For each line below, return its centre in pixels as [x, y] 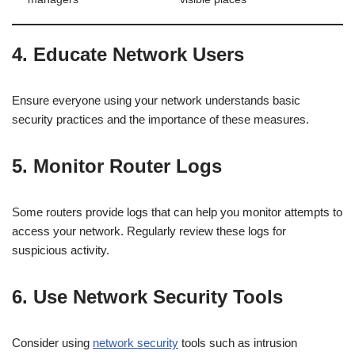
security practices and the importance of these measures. [160, 119]
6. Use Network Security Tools [147, 297]
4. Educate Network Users [128, 54]
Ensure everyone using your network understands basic [156, 100]
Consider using [52, 343]
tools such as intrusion [238, 343]
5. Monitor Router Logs [117, 166]
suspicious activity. [61, 250]
